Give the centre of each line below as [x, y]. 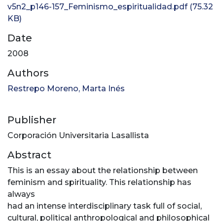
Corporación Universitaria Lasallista [78, 136]
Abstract [29, 155]
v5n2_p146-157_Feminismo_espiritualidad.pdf [97, 7]
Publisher [32, 120]
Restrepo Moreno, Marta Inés [66, 89]
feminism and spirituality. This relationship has [99, 183]
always [21, 194]
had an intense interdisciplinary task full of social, [105, 206]
